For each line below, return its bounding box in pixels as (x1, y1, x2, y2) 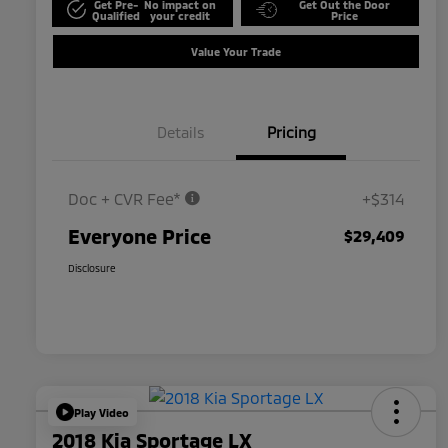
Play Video (74, 405, 129, 419)
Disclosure (68, 262, 116, 275)
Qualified (92, 8, 141, 22)
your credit (149, 8, 210, 22)
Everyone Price (68, 224, 211, 249)
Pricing (266, 123, 316, 142)
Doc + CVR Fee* (68, 189, 184, 209)
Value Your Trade (191, 45, 281, 59)
